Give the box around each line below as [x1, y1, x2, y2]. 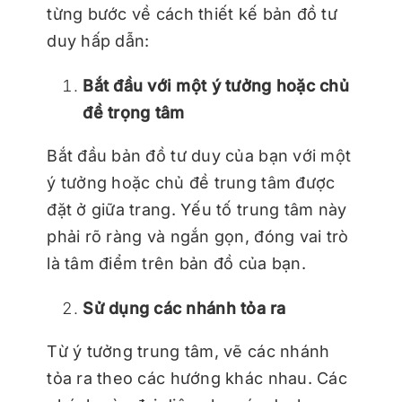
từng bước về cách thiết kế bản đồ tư [47, 4, 337, 24]
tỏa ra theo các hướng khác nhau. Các [47, 369, 347, 389]
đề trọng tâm [83, 103, 185, 123]
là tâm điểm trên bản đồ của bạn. [47, 254, 306, 274]
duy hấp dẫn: [47, 31, 150, 51]
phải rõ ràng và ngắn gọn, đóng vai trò [47, 227, 349, 247]
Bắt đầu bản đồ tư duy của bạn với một [47, 146, 352, 166]
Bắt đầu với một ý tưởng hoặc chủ [83, 76, 349, 96]
